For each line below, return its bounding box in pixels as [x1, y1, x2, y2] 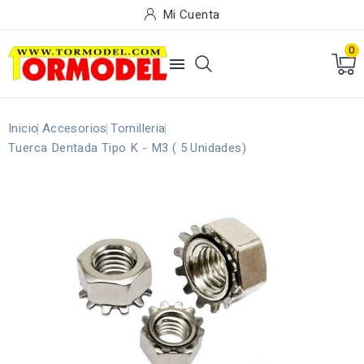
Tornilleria [110, 119, 166, 137]
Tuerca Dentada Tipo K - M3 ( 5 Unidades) [8, 139, 246, 157]
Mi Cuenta [162, 6, 220, 24]
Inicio [8, 119, 39, 137]
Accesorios [41, 119, 107, 137]
